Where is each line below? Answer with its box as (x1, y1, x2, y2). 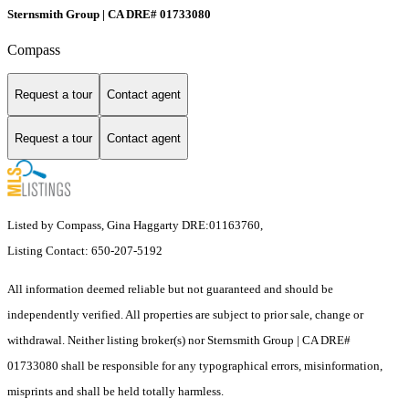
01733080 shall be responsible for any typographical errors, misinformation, (7, 359, 383, 373)
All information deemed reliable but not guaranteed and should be (7, 282, 333, 297)
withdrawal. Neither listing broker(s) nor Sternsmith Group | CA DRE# (7, 333, 351, 348)
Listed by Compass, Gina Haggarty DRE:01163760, (7, 218, 263, 233)
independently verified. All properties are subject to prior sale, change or (7, 308, 363, 322)
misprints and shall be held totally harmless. (7, 384, 224, 399)
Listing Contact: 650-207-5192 (7, 244, 165, 258)
